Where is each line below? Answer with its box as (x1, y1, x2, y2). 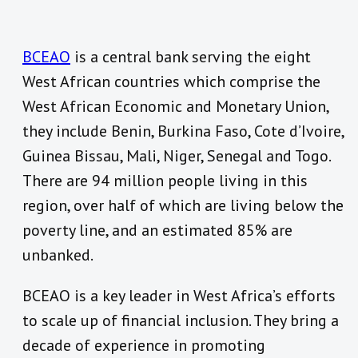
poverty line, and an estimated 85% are (22, 220, 292, 241)
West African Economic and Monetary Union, (22, 96, 328, 117)
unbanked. (22, 245, 93, 266)
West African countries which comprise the (22, 71, 320, 93)
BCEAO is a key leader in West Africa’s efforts (22, 285, 336, 307)
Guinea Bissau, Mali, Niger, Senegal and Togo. (22, 145, 330, 167)
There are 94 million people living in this (22, 170, 308, 192)
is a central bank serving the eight (70, 46, 311, 68)
